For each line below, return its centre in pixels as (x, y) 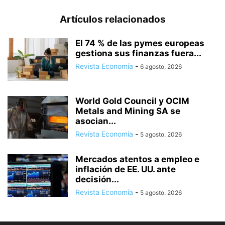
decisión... (97, 179)
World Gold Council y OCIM (132, 101)
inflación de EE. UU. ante (126, 169)
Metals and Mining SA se (128, 111)
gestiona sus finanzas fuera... (138, 53)
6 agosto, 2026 (161, 66)
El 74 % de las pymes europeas (140, 43)
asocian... (96, 121)
